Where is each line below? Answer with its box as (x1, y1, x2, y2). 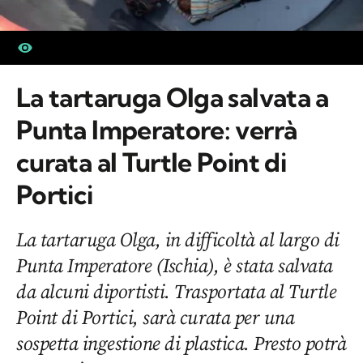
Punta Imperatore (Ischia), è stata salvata (16, 252, 333, 279)
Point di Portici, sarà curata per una (16, 304, 295, 331)
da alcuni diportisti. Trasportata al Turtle (16, 278, 337, 305)
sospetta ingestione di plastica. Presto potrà (16, 330, 347, 357)
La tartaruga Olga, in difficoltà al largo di (16, 226, 340, 253)
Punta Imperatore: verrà (16, 113, 297, 146)
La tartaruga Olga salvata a (16, 81, 329, 113)
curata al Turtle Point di (16, 146, 286, 178)
